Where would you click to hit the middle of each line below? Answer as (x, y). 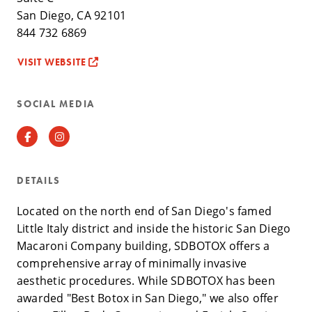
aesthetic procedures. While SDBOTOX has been (146, 281)
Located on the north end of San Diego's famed (145, 211)
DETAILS (39, 181)
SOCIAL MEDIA (56, 104)
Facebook (53, 136)
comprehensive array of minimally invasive (132, 264)
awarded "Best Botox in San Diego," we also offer (148, 298)
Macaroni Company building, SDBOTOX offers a (143, 246)
